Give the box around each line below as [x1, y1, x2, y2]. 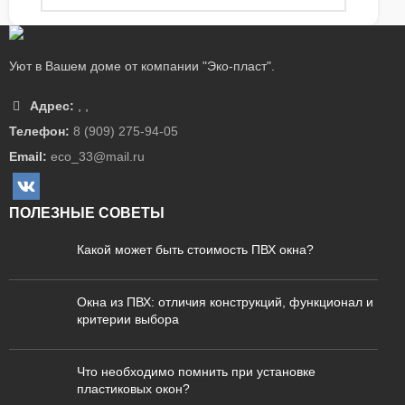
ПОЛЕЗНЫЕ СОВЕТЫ [9, 205, 165, 221]
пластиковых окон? [77, 381, 190, 396]
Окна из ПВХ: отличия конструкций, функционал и [77, 295, 373, 309]
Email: [9, 149, 47, 164]
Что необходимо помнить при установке [77, 364, 316, 379]
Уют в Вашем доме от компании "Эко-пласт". [9, 59, 275, 73]
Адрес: [30, 99, 74, 113]
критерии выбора [77, 312, 179, 326]
